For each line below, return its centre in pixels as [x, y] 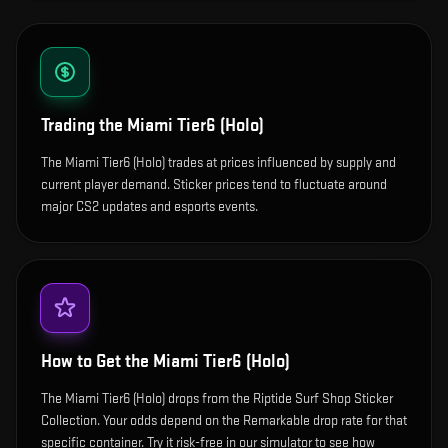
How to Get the [97, 361]
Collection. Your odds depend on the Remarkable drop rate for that [224, 420]
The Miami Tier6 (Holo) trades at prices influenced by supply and [218, 162]
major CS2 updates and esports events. [149, 206]
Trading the [84, 125]
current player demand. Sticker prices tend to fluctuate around [214, 184]
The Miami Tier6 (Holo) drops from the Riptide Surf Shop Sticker [217, 398]
